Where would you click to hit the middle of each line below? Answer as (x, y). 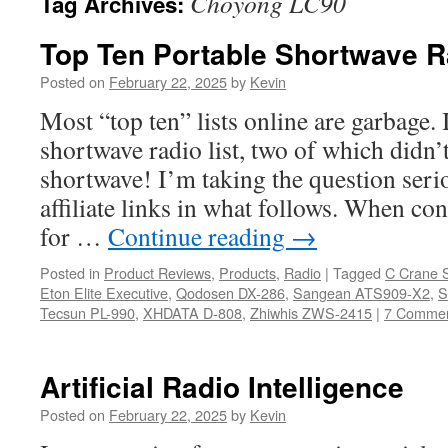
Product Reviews (157, 272)
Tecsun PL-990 (87, 312)
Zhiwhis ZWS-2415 (311, 312)
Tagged (357, 272)
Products (247, 272)
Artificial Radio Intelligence (222, 386)
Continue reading (199, 236)
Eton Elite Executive (104, 292)
